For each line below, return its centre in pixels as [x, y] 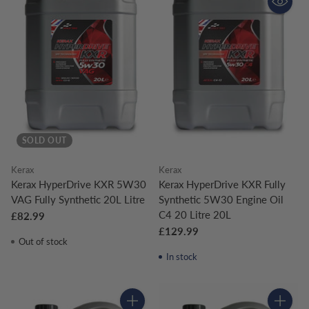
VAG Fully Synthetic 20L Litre [78, 199]
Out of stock [42, 241]
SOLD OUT [44, 140]
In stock [180, 256]
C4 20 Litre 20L [195, 214]
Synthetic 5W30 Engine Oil [221, 199]
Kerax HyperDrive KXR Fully [222, 184]
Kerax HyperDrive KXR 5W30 [79, 184]
